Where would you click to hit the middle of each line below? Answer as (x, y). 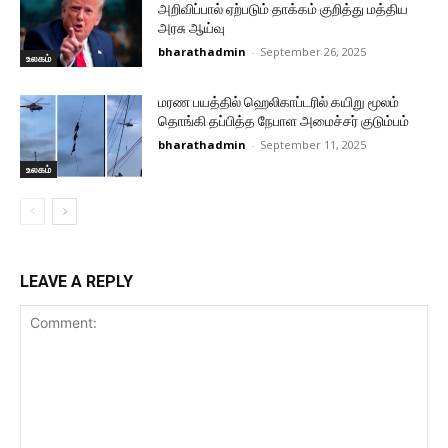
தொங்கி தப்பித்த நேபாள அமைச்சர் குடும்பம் (284, 120)
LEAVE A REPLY (76, 282)
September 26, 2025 (313, 51)
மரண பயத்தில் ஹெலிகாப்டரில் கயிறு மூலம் (279, 101)
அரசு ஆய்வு (192, 27)
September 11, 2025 (313, 144)
